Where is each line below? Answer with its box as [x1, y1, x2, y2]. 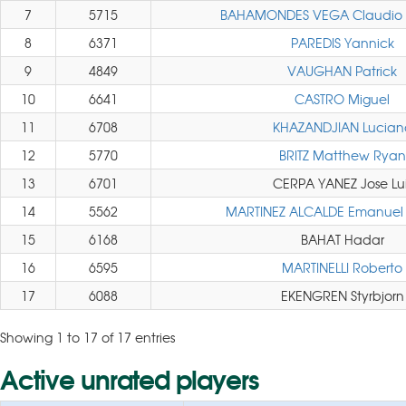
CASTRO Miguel [295, 90, 390, 108]
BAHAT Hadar [300, 230, 384, 248]
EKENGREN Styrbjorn [280, 286, 404, 304]
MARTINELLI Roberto [282, 258, 402, 276]
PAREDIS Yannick [290, 34, 394, 52]
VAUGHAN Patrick [287, 62, 397, 80]
